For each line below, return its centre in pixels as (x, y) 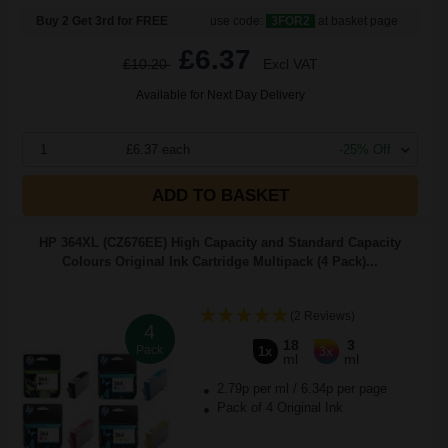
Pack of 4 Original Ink (277, 407)
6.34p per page (343, 388)
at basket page (357, 21)
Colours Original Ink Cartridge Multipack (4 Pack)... (220, 261)
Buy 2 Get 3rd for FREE (102, 21)
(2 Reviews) (322, 316)
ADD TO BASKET (220, 195)
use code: (238, 21)
